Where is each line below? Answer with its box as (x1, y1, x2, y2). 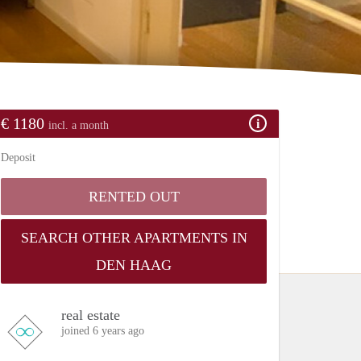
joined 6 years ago (61, 324, 144, 337)
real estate (61, 306, 120, 323)
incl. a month (48, 118, 109, 131)
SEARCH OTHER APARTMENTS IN (20, 229, 247, 246)
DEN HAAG (96, 256, 172, 273)
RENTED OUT (88, 188, 180, 205)
